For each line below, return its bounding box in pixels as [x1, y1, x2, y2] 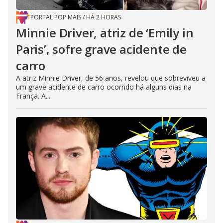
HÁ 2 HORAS [86, 12, 121, 21]
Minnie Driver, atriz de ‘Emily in [16, 24, 194, 41]
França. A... [16, 91, 50, 101]
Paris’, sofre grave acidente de [16, 40, 187, 57]
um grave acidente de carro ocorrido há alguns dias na [16, 82, 192, 92]
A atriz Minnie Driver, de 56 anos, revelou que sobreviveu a [16, 73, 206, 83]
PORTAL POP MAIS [30, 12, 81, 21]
